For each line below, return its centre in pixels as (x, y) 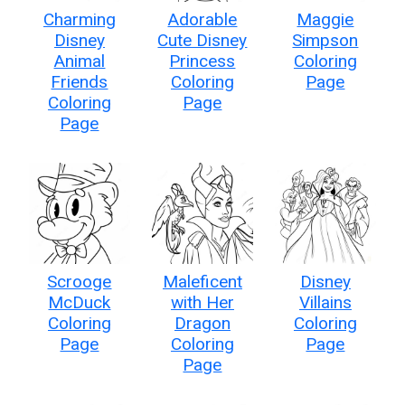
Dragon (202, 323)
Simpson (325, 40)
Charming (79, 19)
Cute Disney (202, 40)
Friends (80, 81)
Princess (202, 61)
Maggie (325, 19)
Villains (325, 302)
